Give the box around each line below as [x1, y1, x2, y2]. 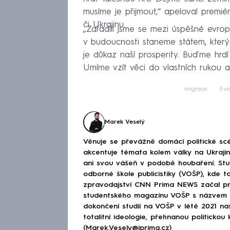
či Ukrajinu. [83, 20, 125, 29]
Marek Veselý [105, 119, 145, 125]
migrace [184, 86, 207, 92]
